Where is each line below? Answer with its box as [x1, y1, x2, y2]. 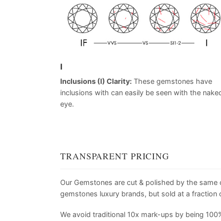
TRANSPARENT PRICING [60, 149, 170, 162]
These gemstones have [132, 77, 212, 86]
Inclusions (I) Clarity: [60, 77, 132, 86]
